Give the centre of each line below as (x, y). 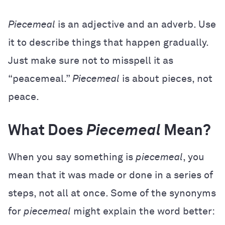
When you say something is (72, 157)
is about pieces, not (166, 79)
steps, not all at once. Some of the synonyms (112, 193)
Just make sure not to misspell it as (91, 61)
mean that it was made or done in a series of (110, 175)
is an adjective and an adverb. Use (136, 25)
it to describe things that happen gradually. (108, 43)
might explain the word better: (143, 211)
